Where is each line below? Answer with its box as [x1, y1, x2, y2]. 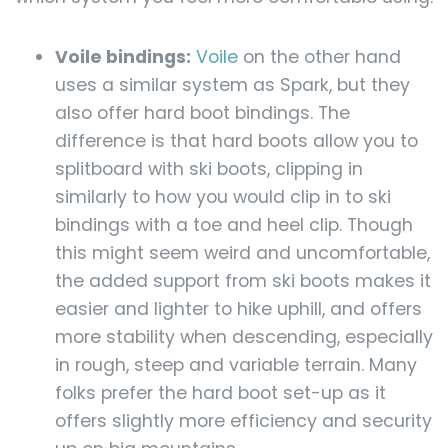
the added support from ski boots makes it [55, 269, 431, 294]
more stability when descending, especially [55, 325, 433, 350]
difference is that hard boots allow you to [55, 129, 418, 154]
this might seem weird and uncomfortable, [55, 241, 430, 266]
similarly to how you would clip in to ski [55, 185, 391, 210]
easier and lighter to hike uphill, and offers [55, 297, 422, 322]
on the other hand [238, 45, 401, 70]
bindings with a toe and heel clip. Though [55, 213, 413, 238]
